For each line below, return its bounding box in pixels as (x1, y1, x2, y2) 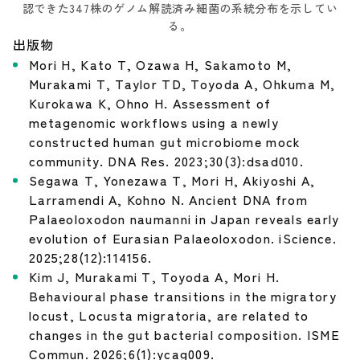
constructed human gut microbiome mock (29, 132, 301, 152)
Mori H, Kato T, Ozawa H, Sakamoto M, (29, 55, 292, 75)
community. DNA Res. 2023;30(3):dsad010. (29, 151, 304, 171)
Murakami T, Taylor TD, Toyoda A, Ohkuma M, (29, 74, 336, 94)
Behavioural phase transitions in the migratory (29, 286, 337, 306)
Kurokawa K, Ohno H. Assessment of (29, 93, 272, 113)
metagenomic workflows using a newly (29, 112, 279, 133)
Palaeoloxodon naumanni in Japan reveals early (29, 209, 340, 229)
